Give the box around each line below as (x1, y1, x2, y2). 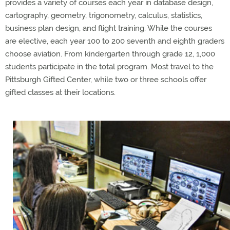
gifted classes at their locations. (5, 88, 116, 97)
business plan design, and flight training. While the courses (5, 24, 212, 33)
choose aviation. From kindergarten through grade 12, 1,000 (5, 49, 215, 59)
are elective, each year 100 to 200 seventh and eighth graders (5, 36, 224, 46)
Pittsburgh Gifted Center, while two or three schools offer (5, 75, 206, 84)
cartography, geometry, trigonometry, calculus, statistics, (5, 11, 202, 20)
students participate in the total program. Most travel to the (5, 62, 214, 71)
